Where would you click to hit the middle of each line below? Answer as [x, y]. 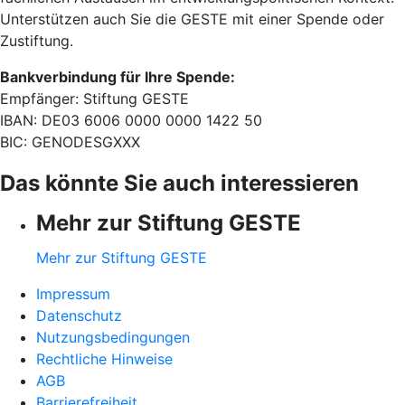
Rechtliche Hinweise [104, 358]
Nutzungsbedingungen [113, 337]
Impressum [73, 293]
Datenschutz [79, 315]
